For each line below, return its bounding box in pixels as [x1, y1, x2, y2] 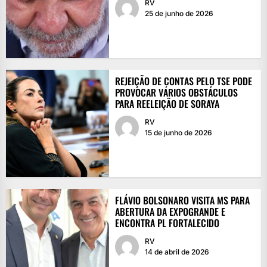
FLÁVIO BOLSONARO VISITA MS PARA [114, 193, 250, 207]
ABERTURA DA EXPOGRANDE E [114, 204, 225, 219]
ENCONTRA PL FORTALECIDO [114, 215, 219, 230]
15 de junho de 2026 [144, 128, 212, 137]
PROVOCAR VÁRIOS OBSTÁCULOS [114, 85, 238, 100]
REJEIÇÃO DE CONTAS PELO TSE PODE [114, 73, 252, 88]
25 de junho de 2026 [144, 8, 213, 18]
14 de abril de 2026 [144, 247, 209, 256]
